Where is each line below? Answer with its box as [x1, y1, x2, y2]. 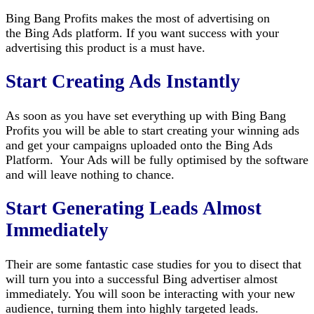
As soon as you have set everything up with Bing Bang [6, 108, 286, 123]
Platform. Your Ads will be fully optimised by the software [6, 152, 308, 167]
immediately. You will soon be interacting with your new [6, 286, 295, 301]
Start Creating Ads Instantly [6, 71, 240, 93]
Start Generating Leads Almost [6, 198, 261, 219]
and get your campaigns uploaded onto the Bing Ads [6, 137, 273, 152]
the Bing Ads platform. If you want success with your [6, 26, 279, 41]
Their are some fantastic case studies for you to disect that [6, 257, 301, 271]
